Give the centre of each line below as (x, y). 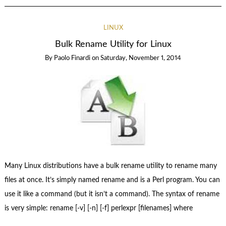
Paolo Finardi (72, 58)
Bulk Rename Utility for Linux (113, 44)
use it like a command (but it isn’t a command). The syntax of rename (112, 194)
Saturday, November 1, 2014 (141, 58)
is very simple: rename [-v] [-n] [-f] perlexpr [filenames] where (98, 209)
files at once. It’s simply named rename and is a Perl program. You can (112, 180)
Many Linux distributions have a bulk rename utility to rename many (110, 166)
